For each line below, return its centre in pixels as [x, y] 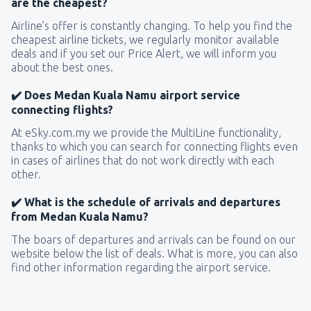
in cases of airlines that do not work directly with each [143, 160]
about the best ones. [62, 67]
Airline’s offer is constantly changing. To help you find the [152, 25]
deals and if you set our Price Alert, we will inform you [144, 53]
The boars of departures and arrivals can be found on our [153, 239]
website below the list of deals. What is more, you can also [154, 253]
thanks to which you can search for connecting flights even [154, 146]
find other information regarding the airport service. [141, 267]
